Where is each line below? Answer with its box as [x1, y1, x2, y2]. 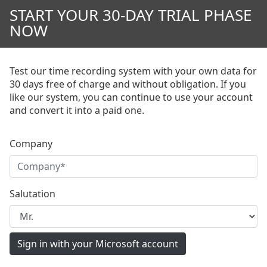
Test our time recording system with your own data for [10, 64, 257, 77]
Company [10, 137, 52, 150]
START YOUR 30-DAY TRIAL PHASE [10, 4, 252, 26]
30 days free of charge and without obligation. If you [10, 77, 246, 91]
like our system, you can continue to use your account [10, 91, 253, 104]
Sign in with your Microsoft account [17, 237, 178, 250]
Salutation [10, 187, 55, 200]
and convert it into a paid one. [10, 104, 144, 117]
